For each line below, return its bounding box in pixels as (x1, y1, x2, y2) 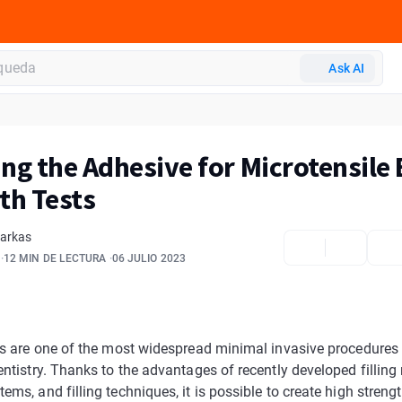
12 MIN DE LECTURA (4, 252, 107, 265)
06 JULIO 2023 (112, 252, 186, 265)
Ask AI (328, 61, 365, 75)
